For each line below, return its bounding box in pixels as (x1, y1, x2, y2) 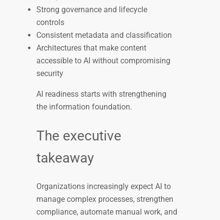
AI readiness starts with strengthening (36, 89, 166, 99)
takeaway (36, 150, 97, 166)
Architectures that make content (36, 43, 146, 53)
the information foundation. (36, 102, 134, 111)
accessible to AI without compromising (36, 55, 170, 65)
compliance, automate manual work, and (36, 207, 177, 217)
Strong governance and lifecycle (36, 4, 147, 14)
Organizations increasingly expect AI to (36, 182, 171, 192)
